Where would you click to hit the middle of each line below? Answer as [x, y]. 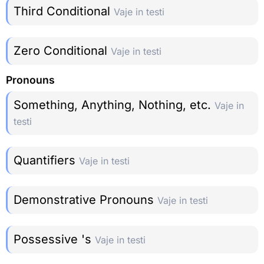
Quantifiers [46, 161]
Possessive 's [54, 240]
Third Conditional [64, 11]
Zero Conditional [62, 50]
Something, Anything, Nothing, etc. [114, 105]
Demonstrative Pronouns [85, 200]
